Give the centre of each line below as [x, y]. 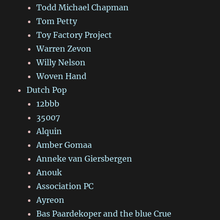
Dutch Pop [47, 90]
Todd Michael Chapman [83, 8]
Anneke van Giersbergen [84, 159]
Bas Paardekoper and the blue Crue [104, 214]
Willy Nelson [61, 63]
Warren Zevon [64, 49]
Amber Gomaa [64, 145]
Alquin [49, 131]
